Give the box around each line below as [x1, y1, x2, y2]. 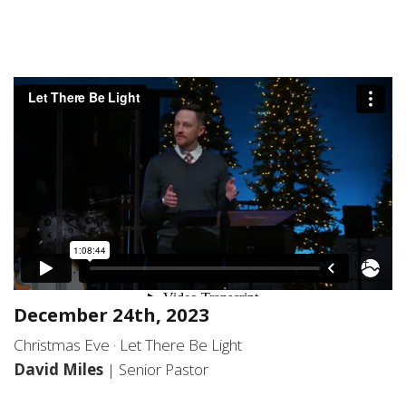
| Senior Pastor [107, 359, 208, 381]
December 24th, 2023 [14, 302, 209, 328]
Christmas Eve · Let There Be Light [14, 334, 242, 356]
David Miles [14, 359, 107, 381]
